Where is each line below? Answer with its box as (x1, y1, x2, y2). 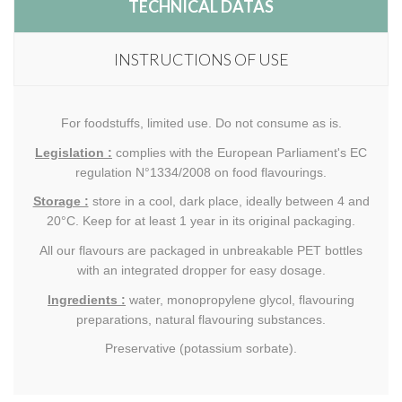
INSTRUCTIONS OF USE (113, 49, 289, 69)
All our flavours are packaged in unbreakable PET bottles (39, 242, 363, 258)
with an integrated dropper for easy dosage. (76, 262, 326, 277)
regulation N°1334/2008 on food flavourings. (75, 164, 327, 179)
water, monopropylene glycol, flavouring (129, 292, 354, 307)
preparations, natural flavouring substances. (76, 311, 326, 327)
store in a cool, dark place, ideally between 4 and (92, 194, 370, 209)
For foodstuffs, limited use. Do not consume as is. (60, 116, 342, 130)
